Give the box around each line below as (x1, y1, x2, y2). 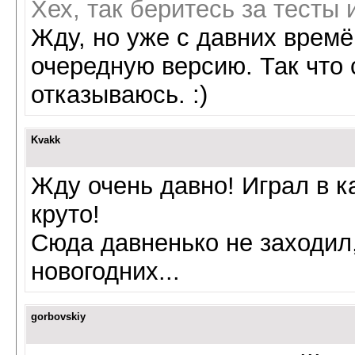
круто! (31, 200, 100, 228)
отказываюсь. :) (31, 81, 208, 109)
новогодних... (31, 258, 180, 285)
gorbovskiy (31, 311, 86, 323)
